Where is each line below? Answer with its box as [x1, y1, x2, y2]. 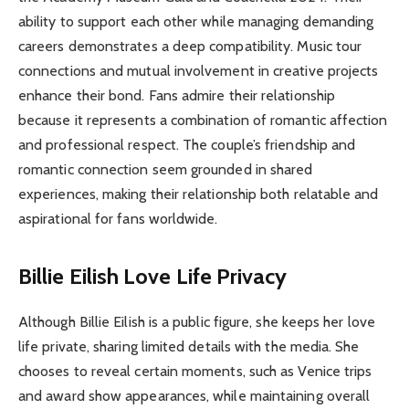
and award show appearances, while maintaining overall [18, 387, 371, 405]
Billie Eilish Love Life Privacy [18, 263, 288, 290]
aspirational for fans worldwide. [18, 209, 218, 227]
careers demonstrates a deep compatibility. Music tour [18, 37, 362, 55]
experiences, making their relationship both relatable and [18, 184, 379, 203]
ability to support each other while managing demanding [18, 12, 374, 30]
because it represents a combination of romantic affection [18, 110, 388, 129]
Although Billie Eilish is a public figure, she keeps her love [18, 313, 375, 331]
